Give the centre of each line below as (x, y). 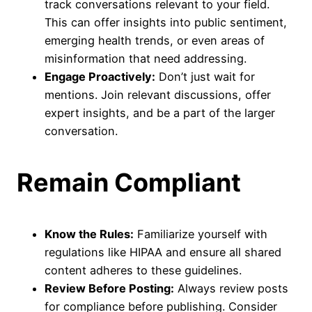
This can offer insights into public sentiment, (166, 22)
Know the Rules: (89, 234)
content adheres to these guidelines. (143, 270)
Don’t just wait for (205, 77)
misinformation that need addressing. (146, 58)
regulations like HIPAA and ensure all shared (163, 252)
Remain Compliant (129, 182)
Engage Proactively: (100, 77)
